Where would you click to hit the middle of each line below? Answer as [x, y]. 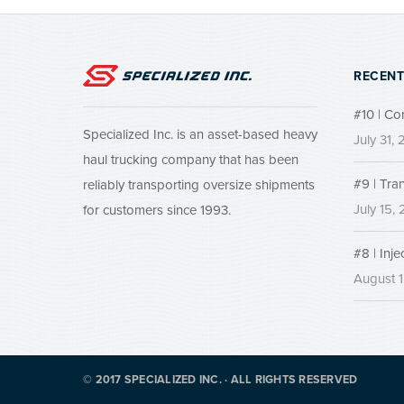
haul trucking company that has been [191, 160]
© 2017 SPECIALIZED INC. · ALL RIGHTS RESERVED [220, 380]
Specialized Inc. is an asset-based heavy [200, 134]
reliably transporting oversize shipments [199, 185]
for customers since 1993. [157, 210]
